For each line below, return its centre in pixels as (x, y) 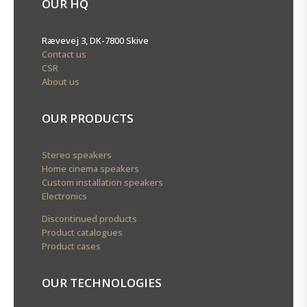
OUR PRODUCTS (87, 119)
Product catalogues (82, 233)
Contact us (64, 54)
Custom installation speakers (102, 183)
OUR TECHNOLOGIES (101, 283)
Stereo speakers (76, 155)
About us (60, 82)
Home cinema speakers (90, 169)
